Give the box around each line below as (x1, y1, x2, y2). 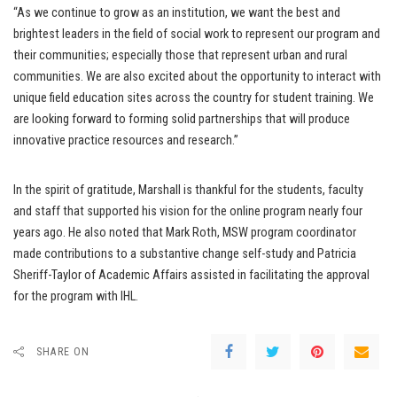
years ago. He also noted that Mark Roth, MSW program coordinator (13, 225, 356, 241)
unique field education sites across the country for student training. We (13, 90, 374, 106)
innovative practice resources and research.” (13, 133, 238, 149)
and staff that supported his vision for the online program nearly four (13, 204, 362, 220)
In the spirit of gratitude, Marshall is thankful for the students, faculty (13, 183, 363, 198)
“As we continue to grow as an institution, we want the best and (13, 5, 340, 21)
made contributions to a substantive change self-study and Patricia (13, 246, 356, 262)
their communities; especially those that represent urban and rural (13, 48, 347, 64)
